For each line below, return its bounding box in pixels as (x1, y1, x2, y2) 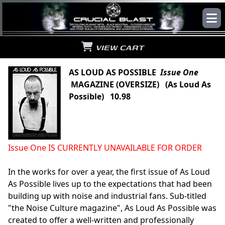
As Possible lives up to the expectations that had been (8, 178, 212, 189)
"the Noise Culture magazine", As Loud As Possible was (8, 202, 216, 213)
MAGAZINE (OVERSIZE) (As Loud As (69, 78, 211, 90)
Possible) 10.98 (69, 90, 131, 102)
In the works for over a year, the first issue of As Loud (8, 166, 210, 177)
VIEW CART (93, 41, 144, 53)
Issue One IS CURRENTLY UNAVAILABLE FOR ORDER (8, 142, 202, 153)
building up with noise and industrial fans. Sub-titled (8, 190, 206, 201)
